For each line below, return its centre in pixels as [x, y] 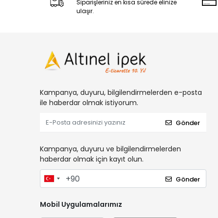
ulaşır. [85, 11]
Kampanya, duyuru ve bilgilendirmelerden [110, 149]
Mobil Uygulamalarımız [81, 205]
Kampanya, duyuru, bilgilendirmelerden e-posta [121, 93]
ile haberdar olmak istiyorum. [89, 103]
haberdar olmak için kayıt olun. [92, 159]
